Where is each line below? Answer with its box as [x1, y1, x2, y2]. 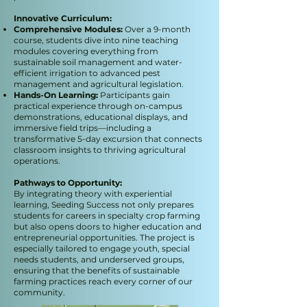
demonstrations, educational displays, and [14, 112, 188, 122]
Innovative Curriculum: [14, 13, 112, 23]
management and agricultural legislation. [14, 79, 184, 89]
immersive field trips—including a [14, 123, 151, 133]
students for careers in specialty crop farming [14, 210, 200, 221]
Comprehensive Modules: [14, 24, 123, 34]
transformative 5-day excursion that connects [14, 134, 202, 144]
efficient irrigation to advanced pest [14, 68, 160, 78]
